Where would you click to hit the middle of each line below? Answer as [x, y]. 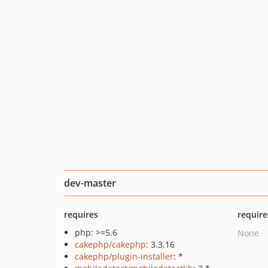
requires [81, 214]
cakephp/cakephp [110, 244]
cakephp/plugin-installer [124, 256]
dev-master [90, 183]
